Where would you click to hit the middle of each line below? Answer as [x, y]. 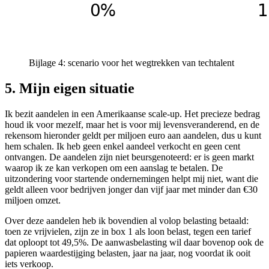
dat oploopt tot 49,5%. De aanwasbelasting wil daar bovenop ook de [134, 242]
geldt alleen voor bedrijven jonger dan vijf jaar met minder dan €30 [131, 189]
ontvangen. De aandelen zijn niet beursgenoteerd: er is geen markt [129, 157]
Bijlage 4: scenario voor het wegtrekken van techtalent [131, 62]
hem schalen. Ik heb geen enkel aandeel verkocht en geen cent [122, 146]
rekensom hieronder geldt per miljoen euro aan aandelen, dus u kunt [133, 135]
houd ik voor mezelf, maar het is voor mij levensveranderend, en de [132, 124]
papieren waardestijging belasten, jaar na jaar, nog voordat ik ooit [128, 253]
